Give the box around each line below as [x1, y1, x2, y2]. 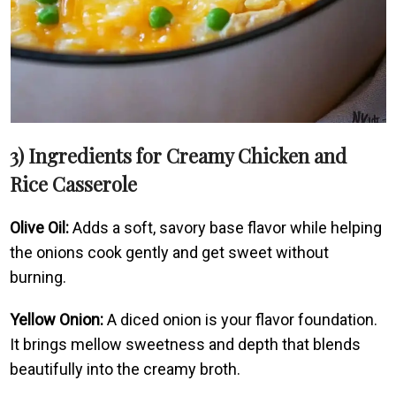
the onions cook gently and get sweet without [10, 242, 330, 262]
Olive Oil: [10, 217, 70, 237]
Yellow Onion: [10, 309, 104, 329]
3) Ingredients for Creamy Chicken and [10, 141, 347, 169]
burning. [10, 267, 67, 286]
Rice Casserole [10, 170, 138, 197]
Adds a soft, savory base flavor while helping [69, 217, 383, 237]
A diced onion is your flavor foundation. [103, 309, 378, 329]
